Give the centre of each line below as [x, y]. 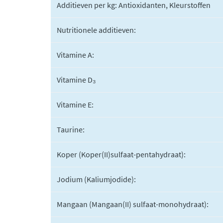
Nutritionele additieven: [96, 30]
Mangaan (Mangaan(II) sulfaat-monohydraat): [133, 204]
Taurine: [71, 129]
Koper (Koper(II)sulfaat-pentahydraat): [121, 154]
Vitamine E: [75, 105]
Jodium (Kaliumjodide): [96, 179]
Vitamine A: [75, 55]
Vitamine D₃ [76, 80]
